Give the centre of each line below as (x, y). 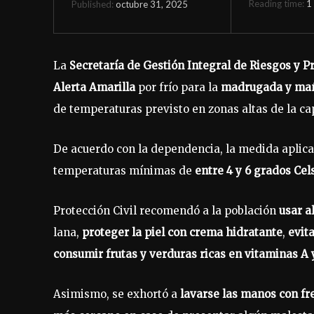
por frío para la (178, 87)
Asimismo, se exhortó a (117, 294)
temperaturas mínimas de (124, 170)
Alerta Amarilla (94, 87)
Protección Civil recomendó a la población (166, 210)
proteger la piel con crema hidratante (182, 232)
